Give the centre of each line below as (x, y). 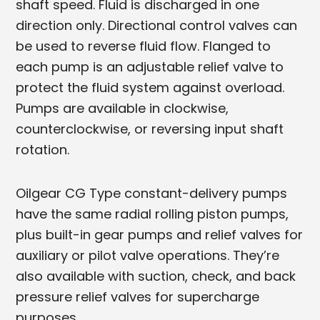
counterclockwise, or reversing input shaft (150, 129)
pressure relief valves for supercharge (138, 296)
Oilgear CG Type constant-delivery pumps (152, 193)
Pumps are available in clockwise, (122, 108)
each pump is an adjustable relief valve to (150, 66)
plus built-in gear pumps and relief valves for (160, 234)
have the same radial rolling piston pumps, (152, 214)
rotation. (43, 149)
